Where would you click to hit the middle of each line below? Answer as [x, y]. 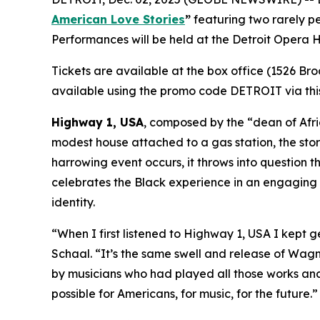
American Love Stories [118, 19]
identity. [73, 202]
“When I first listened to [117, 233]
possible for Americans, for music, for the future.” [185, 293]
